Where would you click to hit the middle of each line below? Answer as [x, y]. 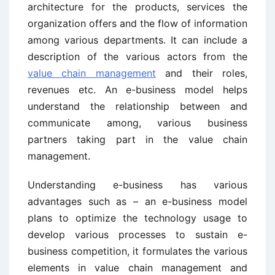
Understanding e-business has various [137, 185]
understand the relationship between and [137, 106]
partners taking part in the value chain [137, 139]
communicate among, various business [137, 123]
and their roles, [202, 73]
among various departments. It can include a [137, 40]
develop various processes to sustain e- [137, 234]
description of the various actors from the [137, 56]
